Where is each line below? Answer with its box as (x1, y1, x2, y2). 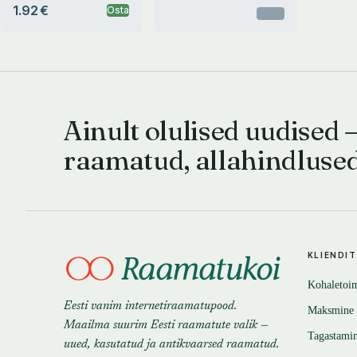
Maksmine (307, 304, 354, 316)
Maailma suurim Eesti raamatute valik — (64, 320, 269, 331)
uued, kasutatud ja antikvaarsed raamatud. (64, 339, 279, 351)
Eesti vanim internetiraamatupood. (64, 300, 237, 312)
